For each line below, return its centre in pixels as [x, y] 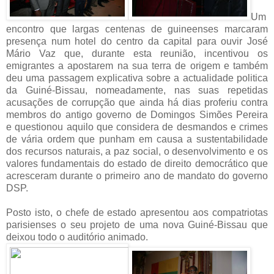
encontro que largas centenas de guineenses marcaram [137, 29]
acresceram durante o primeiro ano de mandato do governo [137, 176]
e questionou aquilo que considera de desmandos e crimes [137, 127]
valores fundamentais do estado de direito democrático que [137, 163]
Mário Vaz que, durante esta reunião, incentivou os [137, 53]
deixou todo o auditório [56, 237]
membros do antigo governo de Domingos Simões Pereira [137, 114]
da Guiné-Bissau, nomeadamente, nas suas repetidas [137, 90]
